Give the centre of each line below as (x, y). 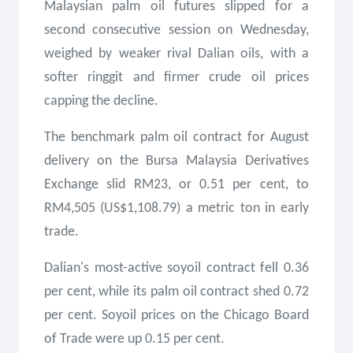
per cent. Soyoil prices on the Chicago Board (176, 316)
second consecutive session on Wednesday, (176, 30)
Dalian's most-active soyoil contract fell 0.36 (176, 268)
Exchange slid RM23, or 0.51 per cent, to (176, 185)
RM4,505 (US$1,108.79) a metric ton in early (176, 208)
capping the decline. (101, 101)
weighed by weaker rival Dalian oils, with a (176, 54)
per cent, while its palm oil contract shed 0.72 (176, 292)
